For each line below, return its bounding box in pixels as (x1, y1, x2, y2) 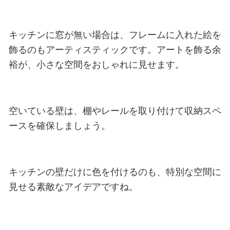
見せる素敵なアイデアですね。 (8, 181, 138, 193)
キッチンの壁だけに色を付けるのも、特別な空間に (8, 166, 221, 178)
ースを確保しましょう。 (8, 120, 110, 131)
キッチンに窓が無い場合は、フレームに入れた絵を (8, 29, 221, 41)
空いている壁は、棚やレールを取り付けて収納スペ (8, 105, 221, 117)
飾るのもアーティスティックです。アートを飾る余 (8, 44, 221, 55)
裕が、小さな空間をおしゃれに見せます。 (8, 59, 184, 70)
